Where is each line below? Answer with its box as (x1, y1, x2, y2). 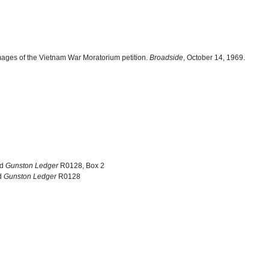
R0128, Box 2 (58, 162, 105, 170)
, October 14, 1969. (183, 53, 246, 62)
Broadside (150, 53, 184, 62)
